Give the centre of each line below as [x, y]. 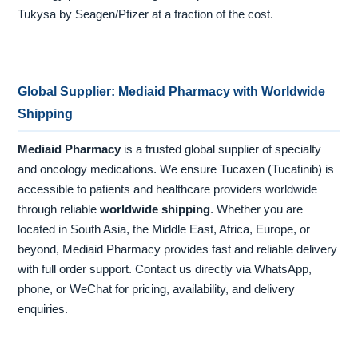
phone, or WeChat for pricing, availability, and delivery [157, 289]
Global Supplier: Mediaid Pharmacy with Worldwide [172, 91]
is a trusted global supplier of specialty [221, 149]
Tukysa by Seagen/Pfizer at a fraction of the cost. [146, 15]
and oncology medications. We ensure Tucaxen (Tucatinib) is [176, 169]
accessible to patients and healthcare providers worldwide [168, 189]
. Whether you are [257, 209]
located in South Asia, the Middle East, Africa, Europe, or [164, 229]
